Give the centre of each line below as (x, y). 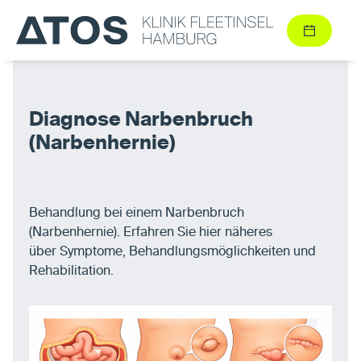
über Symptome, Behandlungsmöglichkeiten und (172, 253)
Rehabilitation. (71, 272)
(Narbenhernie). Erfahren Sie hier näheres (151, 233)
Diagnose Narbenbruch (141, 121)
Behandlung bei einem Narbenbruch (137, 214)
